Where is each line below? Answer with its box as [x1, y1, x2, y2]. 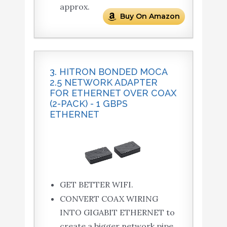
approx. [59, 2, 90, 12]
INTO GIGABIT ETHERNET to [59, 207, 175, 218]
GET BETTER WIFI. [59, 179, 133, 190]
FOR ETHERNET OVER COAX [49, 88, 176, 99]
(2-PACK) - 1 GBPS [49, 98, 128, 109]
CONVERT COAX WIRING [59, 194, 158, 204]
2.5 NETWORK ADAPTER [49, 77, 158, 88]
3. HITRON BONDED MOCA [49, 66, 167, 78]
